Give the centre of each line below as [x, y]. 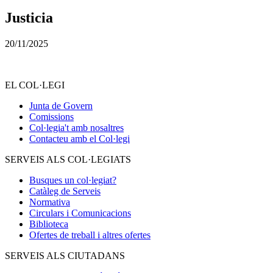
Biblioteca [49, 224]
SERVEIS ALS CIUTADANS [65, 255]
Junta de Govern [61, 105]
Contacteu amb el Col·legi [80, 138]
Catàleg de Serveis [65, 191]
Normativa [50, 202]
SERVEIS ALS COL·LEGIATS [68, 159]
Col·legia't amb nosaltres [76, 127]
